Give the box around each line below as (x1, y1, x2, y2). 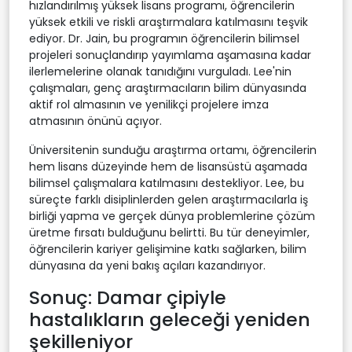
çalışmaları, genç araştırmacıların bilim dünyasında (29, 79, 306, 96)
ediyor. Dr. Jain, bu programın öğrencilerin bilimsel (29, 30, 299, 46)
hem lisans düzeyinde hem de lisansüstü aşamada (29, 158, 307, 174)
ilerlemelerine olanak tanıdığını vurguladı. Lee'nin (29, 63, 291, 79)
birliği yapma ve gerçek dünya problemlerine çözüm (29, 207, 315, 224)
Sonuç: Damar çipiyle (29, 284, 226, 310)
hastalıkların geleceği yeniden (29, 306, 310, 332)
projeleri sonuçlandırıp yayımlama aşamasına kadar (29, 46, 311, 63)
